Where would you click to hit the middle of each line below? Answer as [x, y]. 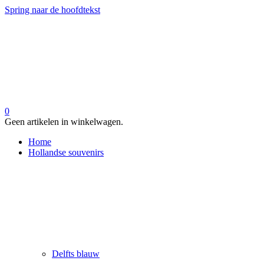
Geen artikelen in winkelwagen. [64, 122]
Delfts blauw [76, 254]
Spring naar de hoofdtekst [52, 10]
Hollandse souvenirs [66, 152]
